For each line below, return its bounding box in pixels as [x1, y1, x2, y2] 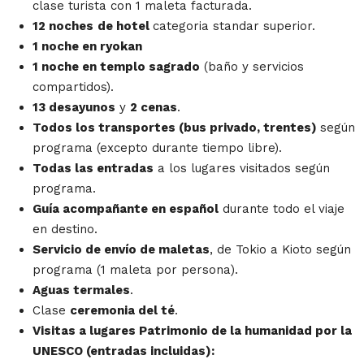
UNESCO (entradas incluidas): [32, 344, 214, 359]
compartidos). [32, 80, 114, 95]
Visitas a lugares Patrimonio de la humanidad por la [32, 323, 352, 339]
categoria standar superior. [153, 19, 315, 34]
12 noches [32, 19, 93, 34]
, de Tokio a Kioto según [210, 242, 351, 258]
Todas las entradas [32, 161, 154, 176]
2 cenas [130, 100, 177, 115]
